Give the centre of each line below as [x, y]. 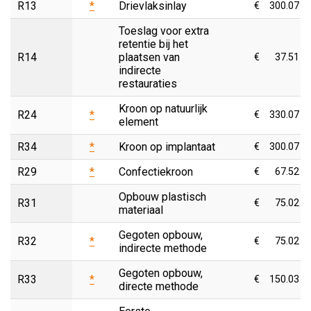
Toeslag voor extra [164, 31]
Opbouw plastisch [162, 196]
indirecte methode [163, 248]
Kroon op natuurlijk [163, 108]
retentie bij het [153, 44]
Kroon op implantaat [167, 146]
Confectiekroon [156, 171]
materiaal [141, 210]
